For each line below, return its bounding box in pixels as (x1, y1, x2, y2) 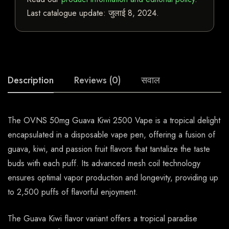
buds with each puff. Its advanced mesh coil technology (8, 157, 200, 170)
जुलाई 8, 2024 (108, 7, 156, 19)
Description (8, 74, 54, 87)
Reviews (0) (74, 74, 121, 87)
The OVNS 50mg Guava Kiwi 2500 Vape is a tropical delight (8, 114, 220, 127)
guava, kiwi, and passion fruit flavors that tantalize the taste (8, 143, 210, 155)
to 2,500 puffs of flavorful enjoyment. (8, 186, 138, 198)
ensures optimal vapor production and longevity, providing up (8, 172, 218, 184)
